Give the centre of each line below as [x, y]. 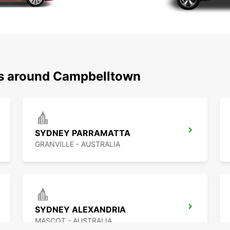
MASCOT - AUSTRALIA [73, 221]
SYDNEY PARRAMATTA [83, 133]
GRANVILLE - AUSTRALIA [78, 144]
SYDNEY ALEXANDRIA [80, 210]
